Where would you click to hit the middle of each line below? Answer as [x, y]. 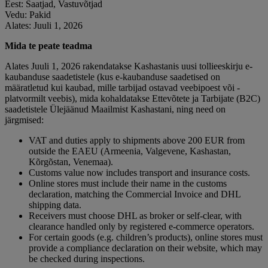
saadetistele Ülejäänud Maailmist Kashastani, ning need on [115, 109]
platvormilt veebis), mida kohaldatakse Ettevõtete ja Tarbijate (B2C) [133, 98]
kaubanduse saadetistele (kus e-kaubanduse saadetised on [112, 77]
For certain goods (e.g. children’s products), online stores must [146, 237]
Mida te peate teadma [48, 45]
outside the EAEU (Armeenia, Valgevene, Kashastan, [130, 151]
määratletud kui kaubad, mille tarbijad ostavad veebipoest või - [122, 87]
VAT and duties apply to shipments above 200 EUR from [137, 140]
